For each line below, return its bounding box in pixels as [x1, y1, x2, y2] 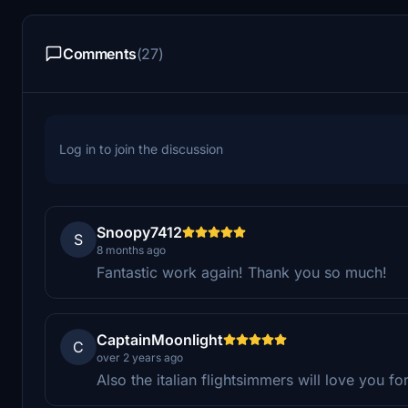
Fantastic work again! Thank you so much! [97, 262, 387, 281]
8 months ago [97, 242, 166, 257]
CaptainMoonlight [97, 330, 223, 349]
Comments [63, 44, 137, 63]
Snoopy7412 [97, 222, 182, 241]
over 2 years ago [97, 350, 183, 364]
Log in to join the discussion [59, 140, 223, 157]
